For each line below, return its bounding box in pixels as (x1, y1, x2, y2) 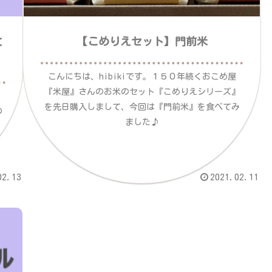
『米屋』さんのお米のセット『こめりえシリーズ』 (44, 87, 240, 97)
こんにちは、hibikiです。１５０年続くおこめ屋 (47, 72, 236, 81)
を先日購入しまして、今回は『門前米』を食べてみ (44, 103, 240, 112)
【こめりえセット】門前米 (76, 35, 208, 47)
